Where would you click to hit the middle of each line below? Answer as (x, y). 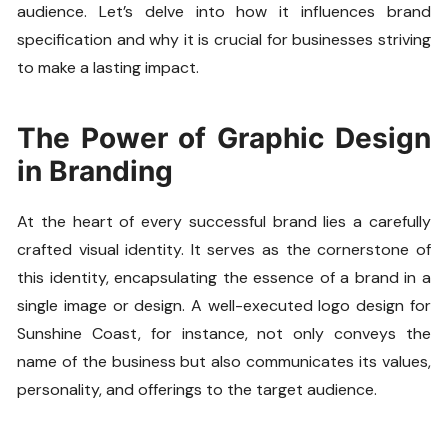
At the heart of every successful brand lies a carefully (224, 222)
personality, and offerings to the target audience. (197, 390)
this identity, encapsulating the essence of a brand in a (224, 278)
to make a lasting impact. (108, 68)
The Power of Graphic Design (224, 138)
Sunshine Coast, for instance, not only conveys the (224, 334)
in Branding (95, 171)
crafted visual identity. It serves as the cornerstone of (224, 250)
